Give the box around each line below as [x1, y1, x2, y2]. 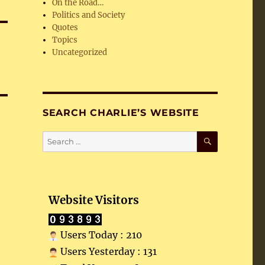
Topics [52, 35, 78, 45]
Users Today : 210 [57, 229, 142, 241]
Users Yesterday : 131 [57, 245, 157, 257]
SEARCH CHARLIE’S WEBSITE [42, 107, 199, 118]
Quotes [52, 22, 79, 33]
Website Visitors [48, 193, 139, 207]
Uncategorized [52, 47, 108, 57]
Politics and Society [52, 10, 125, 20]
